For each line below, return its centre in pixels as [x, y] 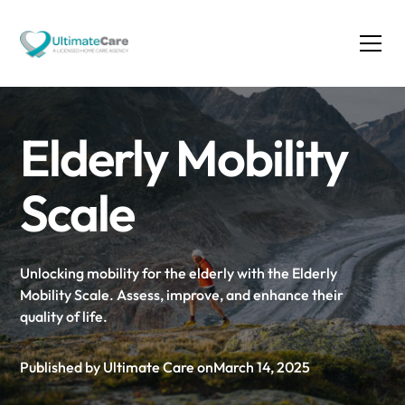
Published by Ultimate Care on [117, 367]
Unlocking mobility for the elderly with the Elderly [179, 273]
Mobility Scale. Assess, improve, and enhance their [182, 295]
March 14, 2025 [262, 367]
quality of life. [64, 316]
